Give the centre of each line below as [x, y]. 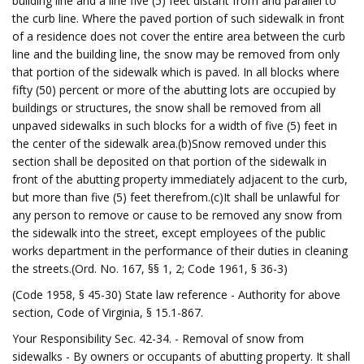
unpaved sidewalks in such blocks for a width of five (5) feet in [175, 126]
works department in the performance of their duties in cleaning [180, 251]
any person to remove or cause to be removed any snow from [177, 215]
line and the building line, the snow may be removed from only [176, 54]
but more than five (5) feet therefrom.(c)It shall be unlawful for [176, 197]
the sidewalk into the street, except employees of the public [169, 233]
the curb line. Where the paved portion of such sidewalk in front [178, 18]
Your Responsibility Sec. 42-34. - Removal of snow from [158, 338]
